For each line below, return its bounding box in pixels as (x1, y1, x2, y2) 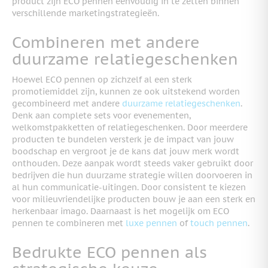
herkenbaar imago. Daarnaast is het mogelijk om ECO (12, 205, 229, 217)
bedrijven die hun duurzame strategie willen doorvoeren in (12, 169, 252, 181)
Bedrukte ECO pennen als (12, 242, 207, 262)
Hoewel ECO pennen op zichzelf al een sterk (12, 74, 192, 85)
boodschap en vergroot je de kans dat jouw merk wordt (12, 145, 239, 157)
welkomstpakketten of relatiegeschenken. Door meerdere (12, 121, 248, 133)
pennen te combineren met (12, 217, 126, 229)
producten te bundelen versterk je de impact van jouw (12, 133, 234, 145)
